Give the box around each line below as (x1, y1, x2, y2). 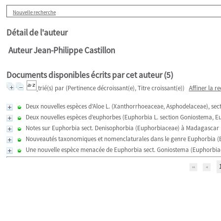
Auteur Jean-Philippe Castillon (8, 45, 115, 56)
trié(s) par (38, 84, 66, 92)
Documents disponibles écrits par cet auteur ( (6, 70, 166, 80)
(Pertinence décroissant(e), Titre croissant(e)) (66, 84, 184, 92)
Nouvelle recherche (13, 9, 56, 16)
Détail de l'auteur (6, 27, 68, 38)
